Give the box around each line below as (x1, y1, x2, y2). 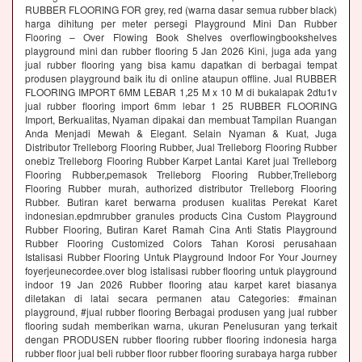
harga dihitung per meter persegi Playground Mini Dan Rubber (25, 16, 337, 31)
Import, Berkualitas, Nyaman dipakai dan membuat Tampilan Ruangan (25, 112, 337, 127)
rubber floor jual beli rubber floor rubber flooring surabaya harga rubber (25, 346, 337, 360)
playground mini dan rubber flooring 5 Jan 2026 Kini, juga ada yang (25, 44, 337, 58)
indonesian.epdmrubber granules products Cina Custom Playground (25, 208, 337, 223)
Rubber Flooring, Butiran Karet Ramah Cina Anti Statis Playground (25, 222, 337, 237)
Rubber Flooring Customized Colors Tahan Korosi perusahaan (25, 236, 337, 250)
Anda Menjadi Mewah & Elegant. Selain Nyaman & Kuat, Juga (25, 126, 337, 141)
